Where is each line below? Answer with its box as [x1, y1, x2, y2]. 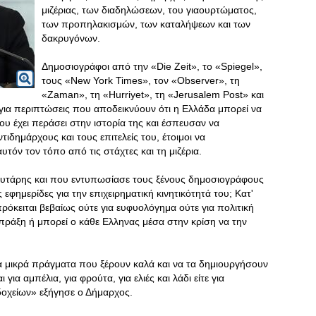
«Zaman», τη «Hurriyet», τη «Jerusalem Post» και [42, 89, 264, 100]
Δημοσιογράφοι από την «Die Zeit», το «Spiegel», [42, 61, 262, 72]
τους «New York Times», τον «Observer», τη [42, 75, 240, 86]
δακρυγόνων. [42, 32, 100, 44]
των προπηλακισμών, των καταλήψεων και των [42, 18, 250, 30]
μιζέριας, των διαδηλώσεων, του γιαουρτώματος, [42, 4, 257, 16]
